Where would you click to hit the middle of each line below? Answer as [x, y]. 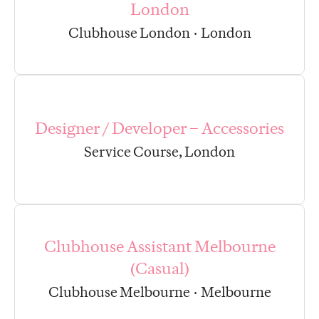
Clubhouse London [129, 33]
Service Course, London [159, 151]
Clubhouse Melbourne [119, 292]
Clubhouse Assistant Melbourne [159, 247]
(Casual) [159, 269]
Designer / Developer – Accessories [159, 128]
